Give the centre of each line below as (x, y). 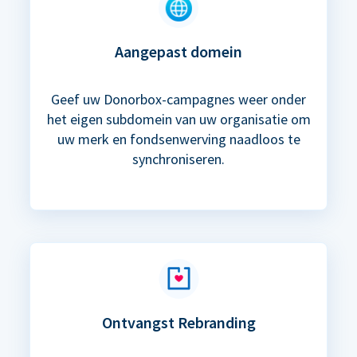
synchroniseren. (178, 159)
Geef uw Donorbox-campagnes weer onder (178, 100)
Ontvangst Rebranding (178, 323)
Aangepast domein (178, 52)
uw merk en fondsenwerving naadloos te (178, 139)
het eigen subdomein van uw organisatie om (178, 120)
